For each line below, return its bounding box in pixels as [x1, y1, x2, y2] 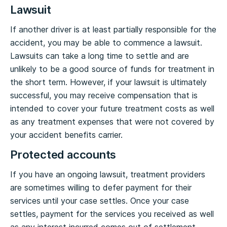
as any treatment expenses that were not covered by [10, 117, 214, 127]
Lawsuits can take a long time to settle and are [10, 51, 189, 61]
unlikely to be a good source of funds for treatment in [10, 64, 214, 74]
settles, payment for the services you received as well [10, 209, 214, 219]
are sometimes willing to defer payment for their [10, 182, 192, 193]
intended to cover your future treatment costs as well [10, 103, 214, 113]
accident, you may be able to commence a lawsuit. [10, 37, 202, 48]
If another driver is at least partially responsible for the [10, 24, 216, 34]
